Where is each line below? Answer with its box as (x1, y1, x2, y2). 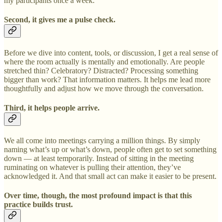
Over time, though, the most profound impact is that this (4, 191, 192, 200)
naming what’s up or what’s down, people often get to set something (4, 145, 217, 154)
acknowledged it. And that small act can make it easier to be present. (4, 172, 217, 181)
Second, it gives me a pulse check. (4, 15, 115, 24)
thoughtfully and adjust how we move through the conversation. (4, 84, 204, 93)
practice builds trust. (4, 200, 73, 209)
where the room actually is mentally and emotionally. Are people (4, 57, 205, 66)
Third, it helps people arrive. (4, 103, 100, 112)
